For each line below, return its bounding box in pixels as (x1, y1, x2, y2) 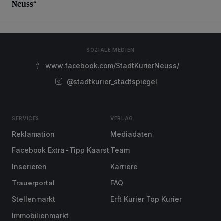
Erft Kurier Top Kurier (110, 195, 182, 203)
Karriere (110, 162, 138, 171)
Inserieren (12, 162, 47, 171)
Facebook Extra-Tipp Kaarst (12, 146, 109, 154)
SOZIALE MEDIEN (86, 47, 135, 53)
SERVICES (12, 115, 40, 121)
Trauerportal (12, 179, 55, 187)
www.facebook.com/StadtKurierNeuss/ (45, 61, 179, 70)
